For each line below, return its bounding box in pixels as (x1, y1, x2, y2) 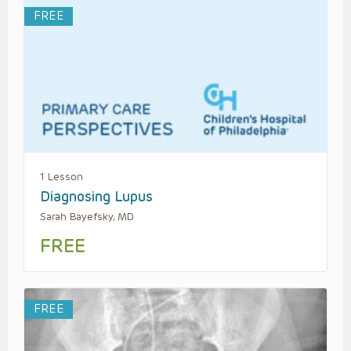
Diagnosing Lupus (40, 188, 153, 206)
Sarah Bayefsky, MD (40, 211, 134, 223)
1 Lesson (40, 171, 83, 183)
